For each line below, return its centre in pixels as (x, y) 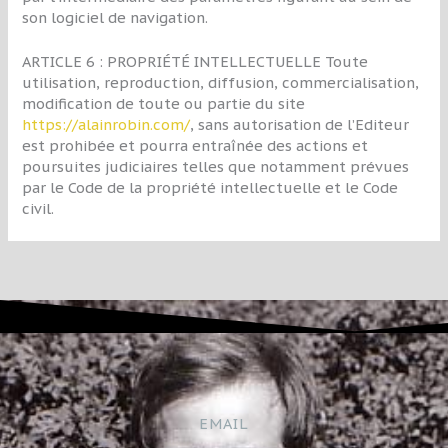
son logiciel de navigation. (115, 17)
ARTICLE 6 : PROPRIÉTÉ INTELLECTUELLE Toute (195, 62)
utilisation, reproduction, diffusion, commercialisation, (221, 83)
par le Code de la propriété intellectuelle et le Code (210, 188)
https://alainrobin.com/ (106, 125)
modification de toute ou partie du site (164, 104)
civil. (38, 209)
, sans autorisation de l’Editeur (300, 125)
